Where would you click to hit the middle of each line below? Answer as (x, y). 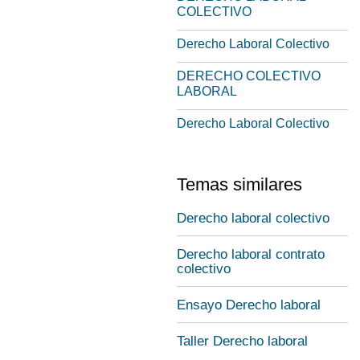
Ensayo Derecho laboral (249, 305)
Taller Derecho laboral (242, 341)
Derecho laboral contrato (251, 254)
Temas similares (239, 184)
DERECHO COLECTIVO (249, 76)
